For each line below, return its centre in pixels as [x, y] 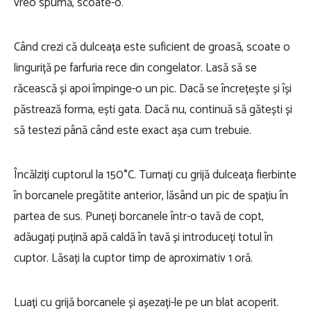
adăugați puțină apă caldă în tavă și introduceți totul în [143, 237]
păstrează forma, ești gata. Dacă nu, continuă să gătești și [153, 110]
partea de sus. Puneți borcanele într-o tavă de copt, [139, 217]
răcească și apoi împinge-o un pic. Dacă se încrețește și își [153, 89]
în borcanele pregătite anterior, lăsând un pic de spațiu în [151, 196]
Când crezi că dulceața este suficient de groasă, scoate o [152, 47]
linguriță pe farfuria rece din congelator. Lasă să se [135, 68]
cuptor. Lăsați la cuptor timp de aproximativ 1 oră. [133, 258]
